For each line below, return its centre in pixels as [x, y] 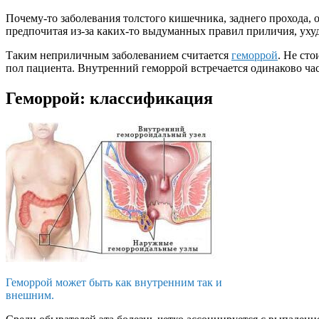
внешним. [30, 295]
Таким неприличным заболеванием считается [119, 55]
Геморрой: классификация [109, 98]
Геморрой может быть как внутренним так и [114, 282]
